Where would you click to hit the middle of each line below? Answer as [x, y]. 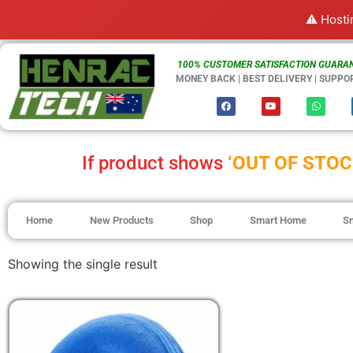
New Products [121, 221]
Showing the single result [83, 264]
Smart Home [278, 221]
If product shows [152, 163]
